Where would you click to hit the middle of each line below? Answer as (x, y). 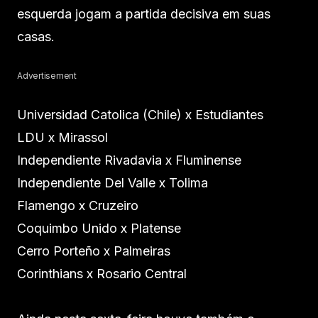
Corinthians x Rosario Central (102, 274)
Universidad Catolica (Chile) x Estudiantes (140, 115)
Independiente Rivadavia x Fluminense (129, 160)
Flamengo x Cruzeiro (78, 206)
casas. (36, 37)
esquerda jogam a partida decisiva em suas (144, 14)
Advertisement (47, 76)
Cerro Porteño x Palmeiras (94, 251)
